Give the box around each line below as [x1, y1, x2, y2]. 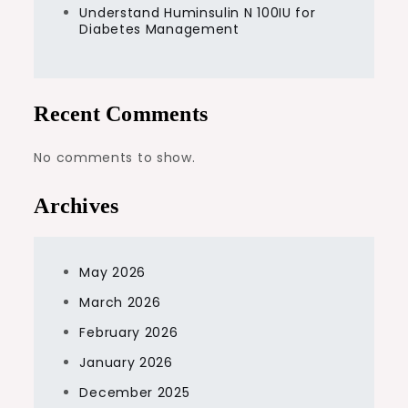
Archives [34, 194, 119, 219]
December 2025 [79, 383, 190, 403]
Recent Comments [34, 102, 209, 127]
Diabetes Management [79, 20, 240, 39]
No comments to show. [34, 148, 196, 168]
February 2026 [79, 323, 178, 342]
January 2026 [79, 353, 173, 372]
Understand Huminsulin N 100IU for [79, 4, 316, 23]
